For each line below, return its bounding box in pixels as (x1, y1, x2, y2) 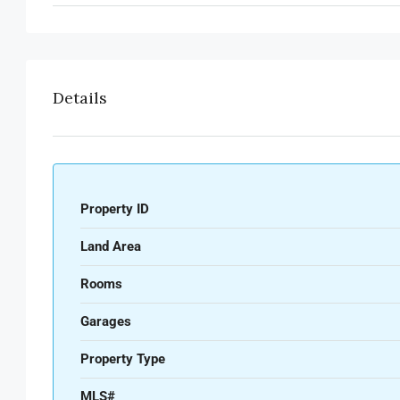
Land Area (80, 238, 141, 255)
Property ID (80, 201, 149, 218)
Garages (80, 313, 131, 330)
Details (53, 87, 107, 109)
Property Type (80, 351, 165, 368)
